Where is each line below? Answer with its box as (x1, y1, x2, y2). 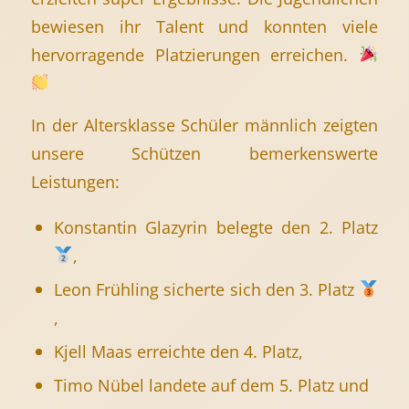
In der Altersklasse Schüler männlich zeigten (30, 113, 379, 137)
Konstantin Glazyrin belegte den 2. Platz (53, 215, 379, 238)
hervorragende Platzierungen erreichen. (30, 42, 360, 66)
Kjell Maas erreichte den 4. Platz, (53, 339, 303, 362)
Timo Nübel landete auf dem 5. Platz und (53, 372, 369, 396)
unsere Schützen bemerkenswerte (30, 142, 379, 165)
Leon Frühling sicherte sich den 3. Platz (53, 277, 360, 300)
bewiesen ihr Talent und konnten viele (30, 14, 379, 37)
